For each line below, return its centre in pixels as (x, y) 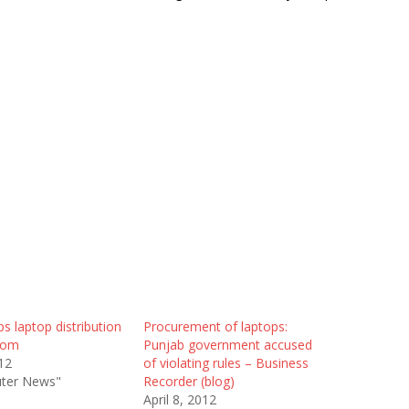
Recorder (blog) (189, 381)
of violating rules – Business (225, 363)
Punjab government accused (227, 345)
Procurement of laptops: (215, 326)
